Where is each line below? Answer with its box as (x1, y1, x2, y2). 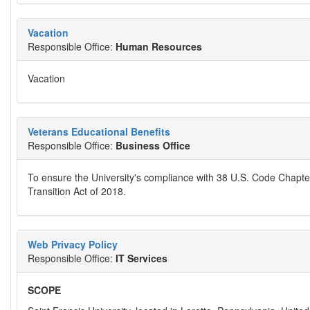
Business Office (116, 138, 190, 152)
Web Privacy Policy (28, 237, 118, 251)
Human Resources (116, 39, 202, 53)
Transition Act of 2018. (28, 184, 126, 198)
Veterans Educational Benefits (28, 125, 170, 138)
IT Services (116, 251, 167, 265)
